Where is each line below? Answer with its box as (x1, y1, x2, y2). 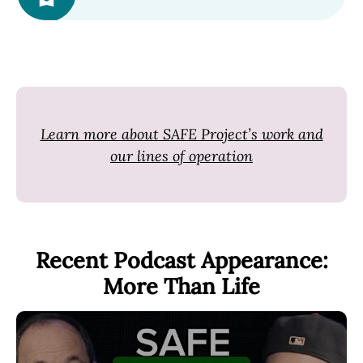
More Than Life (103, 271, 260, 300)
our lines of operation (110, 146, 253, 165)
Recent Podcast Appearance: (35, 246, 328, 274)
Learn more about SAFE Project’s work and (40, 124, 323, 143)
